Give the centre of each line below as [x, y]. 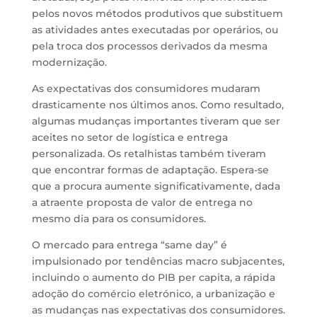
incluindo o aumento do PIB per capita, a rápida [153, 277]
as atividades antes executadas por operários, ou [155, 30]
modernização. [69, 62]
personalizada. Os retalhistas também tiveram [149, 154]
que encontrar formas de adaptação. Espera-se [150, 170]
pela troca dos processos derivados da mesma [149, 46]
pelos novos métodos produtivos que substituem [157, 13]
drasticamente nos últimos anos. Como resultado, [157, 105]
